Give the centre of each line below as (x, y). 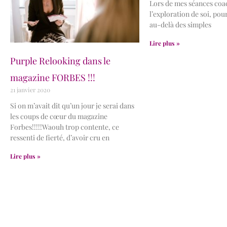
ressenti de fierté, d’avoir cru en (60, 137)
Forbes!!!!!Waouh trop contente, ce (65, 127)
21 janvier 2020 (30, 89)
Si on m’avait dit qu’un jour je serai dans (72, 105)
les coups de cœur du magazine (59, 116)
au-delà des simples (180, 24)
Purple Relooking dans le (60, 61)
